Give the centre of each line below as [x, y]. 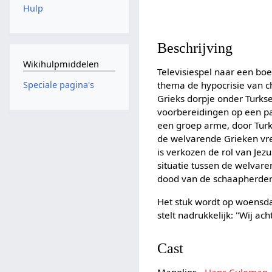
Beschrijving [195, 48]
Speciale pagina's [58, 85]
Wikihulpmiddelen [61, 64]
